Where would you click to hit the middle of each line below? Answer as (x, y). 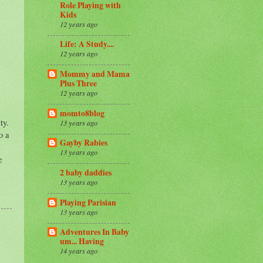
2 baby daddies (86, 173)
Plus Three (78, 84)
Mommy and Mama (95, 74)
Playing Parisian (88, 202)
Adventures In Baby (95, 232)
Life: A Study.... (87, 44)
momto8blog (82, 113)
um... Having (82, 242)
